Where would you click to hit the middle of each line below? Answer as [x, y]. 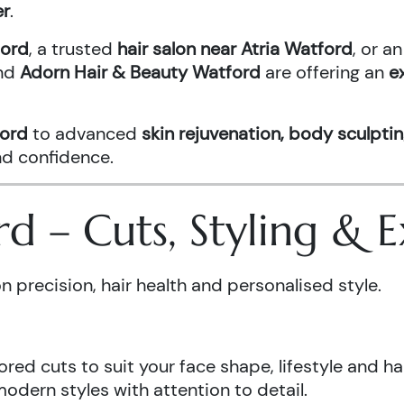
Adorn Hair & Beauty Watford [140, 72]
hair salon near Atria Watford [235, 49]
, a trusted [73, 49]
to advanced [85, 133]
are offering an [325, 72]
